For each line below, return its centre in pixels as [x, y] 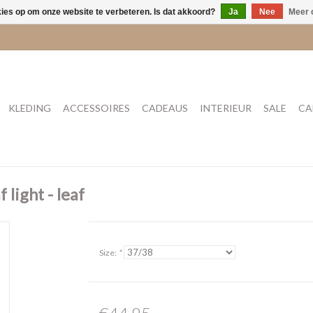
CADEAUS [165, 108]
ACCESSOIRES [96, 108]
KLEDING [30, 108]
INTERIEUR [226, 108]
